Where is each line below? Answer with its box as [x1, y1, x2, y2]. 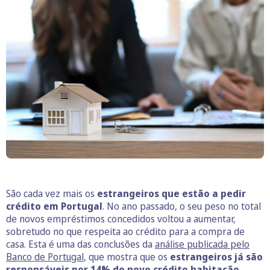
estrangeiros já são [170, 250, 263, 264]
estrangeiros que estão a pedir [97, 187, 246, 201]
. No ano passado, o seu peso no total [102, 199, 261, 213]
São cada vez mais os [6, 187, 97, 201]
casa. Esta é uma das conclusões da [6, 237, 155, 251]
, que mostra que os [84, 250, 170, 264]
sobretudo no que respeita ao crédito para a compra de [6, 225, 245, 239]
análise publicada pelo [155, 237, 250, 251]
